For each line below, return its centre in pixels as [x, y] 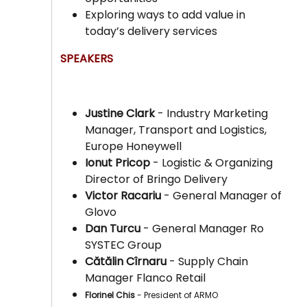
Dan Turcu [113, 229]
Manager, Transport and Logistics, [176, 130]
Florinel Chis [111, 295]
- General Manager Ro [202, 229]
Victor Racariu [123, 196]
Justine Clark [120, 114]
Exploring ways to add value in [165, 15]
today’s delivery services [151, 32]
